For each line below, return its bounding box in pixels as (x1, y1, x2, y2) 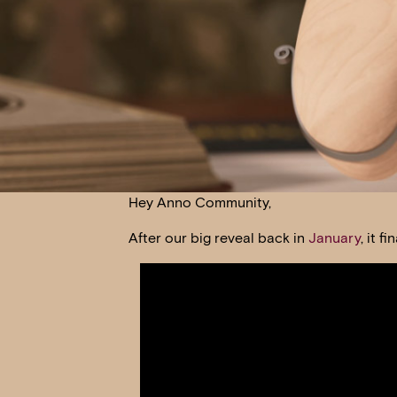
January (307, 229, 361, 246)
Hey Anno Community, (128, 193, 271, 211)
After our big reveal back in (128, 229, 308, 246)
